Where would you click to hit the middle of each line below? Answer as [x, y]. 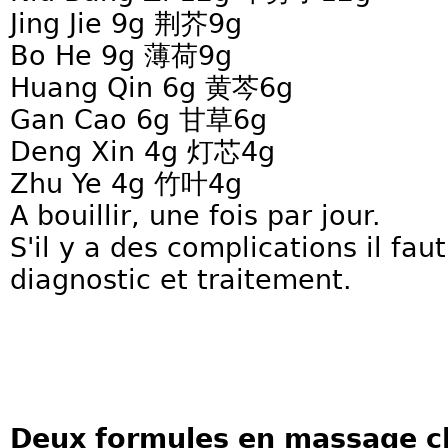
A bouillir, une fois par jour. [200, 215]
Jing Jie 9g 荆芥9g [126, 23]
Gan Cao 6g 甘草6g [138, 119]
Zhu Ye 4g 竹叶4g [126, 183]
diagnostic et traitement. [181, 279]
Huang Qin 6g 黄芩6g [151, 87]
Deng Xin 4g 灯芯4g [142, 151]
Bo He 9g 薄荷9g [121, 55]
